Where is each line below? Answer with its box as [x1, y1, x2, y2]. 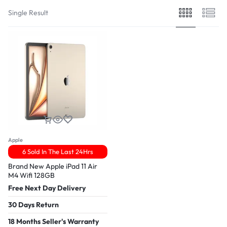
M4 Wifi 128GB [8, 170, 55, 180]
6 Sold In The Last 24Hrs [22, 147, 93, 156]
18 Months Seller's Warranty [8, 216, 99, 226]
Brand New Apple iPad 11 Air [8, 161, 97, 171]
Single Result [8, 8, 48, 17]
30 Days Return [8, 200, 59, 209]
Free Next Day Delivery [8, 183, 86, 193]
